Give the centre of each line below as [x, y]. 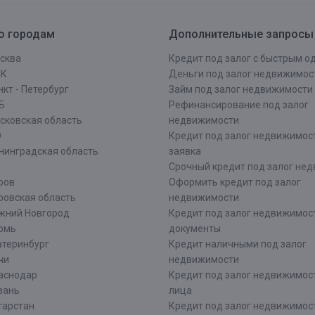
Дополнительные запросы [241, 34]
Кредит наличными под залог [238, 244]
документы [195, 229]
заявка [185, 151]
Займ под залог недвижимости [241, 89]
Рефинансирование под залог [239, 105]
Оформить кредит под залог [235, 182]
